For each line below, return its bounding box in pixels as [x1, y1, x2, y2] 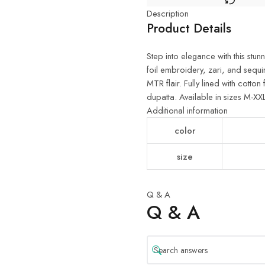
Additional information [147, 104, 228, 117]
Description [147, 7, 189, 20]
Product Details [147, 20, 231, 37]
